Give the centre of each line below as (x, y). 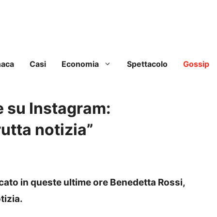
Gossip (196, 64)
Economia (80, 64)
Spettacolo (147, 64)
